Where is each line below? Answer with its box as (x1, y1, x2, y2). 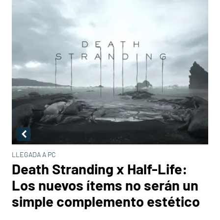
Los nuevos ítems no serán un (12, 176, 198, 193)
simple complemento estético (12, 192, 200, 210)
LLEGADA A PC (12, 150, 56, 159)
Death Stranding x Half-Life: (12, 160, 188, 177)
